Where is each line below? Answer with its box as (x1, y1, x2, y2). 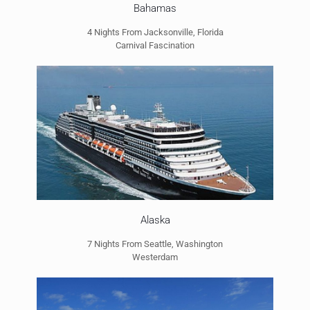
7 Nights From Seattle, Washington (87, 238, 223, 249)
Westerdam (132, 251, 178, 262)
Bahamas (134, 2, 176, 15)
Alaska (140, 213, 170, 226)
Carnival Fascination (116, 40, 194, 51)
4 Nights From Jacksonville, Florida (86, 27, 224, 38)
